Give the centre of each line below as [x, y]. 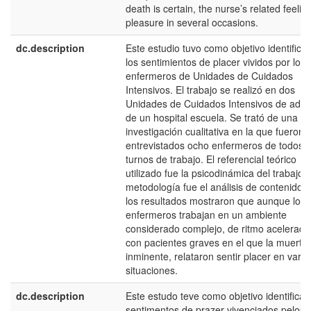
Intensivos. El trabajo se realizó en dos [210, 90]
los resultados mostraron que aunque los [216, 201]
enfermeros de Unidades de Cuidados [209, 76]
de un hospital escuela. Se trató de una [212, 117]
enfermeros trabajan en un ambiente [206, 215]
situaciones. [152, 270]
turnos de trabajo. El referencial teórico [211, 159]
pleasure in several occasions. [192, 22]
